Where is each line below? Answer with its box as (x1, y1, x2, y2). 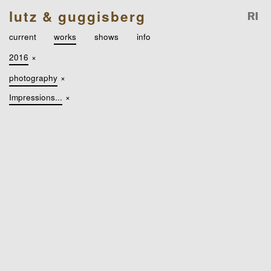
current (8, 30, 36, 42)
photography (8, 71, 57, 84)
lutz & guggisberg (8, 6, 146, 26)
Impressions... (8, 91, 62, 103)
